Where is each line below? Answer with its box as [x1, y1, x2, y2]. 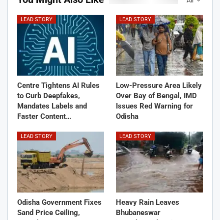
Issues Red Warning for [116, 101, 193, 110]
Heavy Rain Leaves [116, 197, 179, 207]
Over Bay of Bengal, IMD [116, 91, 197, 100]
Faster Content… [17, 111, 71, 121]
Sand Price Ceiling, [17, 208, 80, 217]
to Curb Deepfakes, [17, 91, 80, 100]
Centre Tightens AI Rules [17, 81, 100, 90]
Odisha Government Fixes [17, 197, 102, 207]
